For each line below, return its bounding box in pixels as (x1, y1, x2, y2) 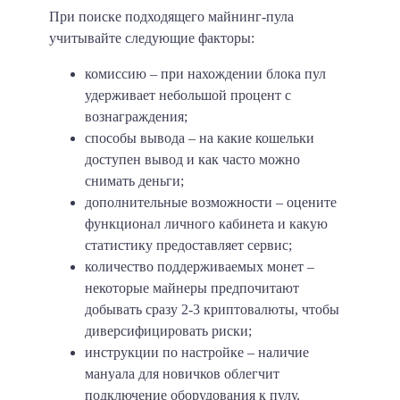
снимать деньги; (85, 173, 184, 189)
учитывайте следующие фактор (49, 30, 241, 46)
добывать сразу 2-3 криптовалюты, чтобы (85, 302, 339, 318)
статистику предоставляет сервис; (85, 237, 292, 254)
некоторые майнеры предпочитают (85, 280, 299, 296)
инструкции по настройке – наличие (85, 345, 309, 361)
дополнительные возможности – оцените (85, 195, 337, 211)
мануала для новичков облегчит (85, 366, 279, 382)
